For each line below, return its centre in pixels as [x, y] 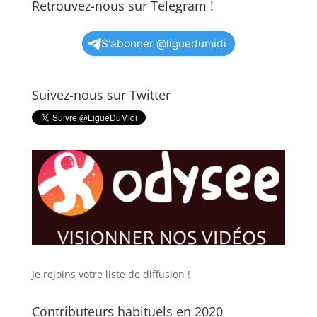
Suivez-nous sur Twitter [101, 95]
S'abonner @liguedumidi [163, 44]
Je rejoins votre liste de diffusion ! [111, 274]
